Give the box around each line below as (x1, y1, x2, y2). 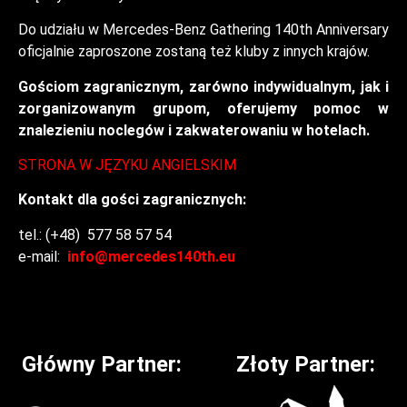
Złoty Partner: (235, 352, 375, 378)
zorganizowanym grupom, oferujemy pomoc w (18, 99, 389, 117)
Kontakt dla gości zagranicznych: (18, 191, 246, 209)
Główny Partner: (22, 352, 182, 378)
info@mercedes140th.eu (67, 247, 235, 265)
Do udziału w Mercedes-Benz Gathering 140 (18, 21, 299, 39)
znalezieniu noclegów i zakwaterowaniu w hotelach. (18, 121, 370, 139)
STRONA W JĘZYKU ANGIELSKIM (18, 155, 236, 174)
